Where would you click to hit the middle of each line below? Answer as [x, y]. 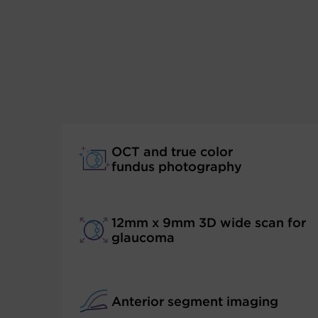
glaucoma [143, 237]
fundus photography [177, 166]
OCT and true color [172, 152]
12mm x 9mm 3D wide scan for [209, 223]
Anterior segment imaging [195, 301]
